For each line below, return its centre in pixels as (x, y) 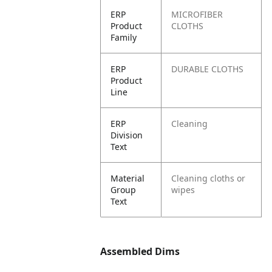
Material (128, 178)
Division (127, 135)
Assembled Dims (140, 251)
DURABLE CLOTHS (208, 69)
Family (124, 37)
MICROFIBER (197, 14)
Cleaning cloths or (209, 178)
